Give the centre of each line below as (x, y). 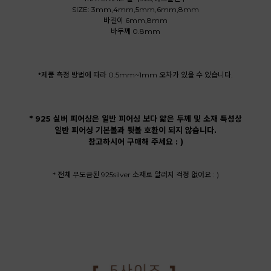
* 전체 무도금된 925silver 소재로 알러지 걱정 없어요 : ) (135, 175)
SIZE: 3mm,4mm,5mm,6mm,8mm (135, 10)
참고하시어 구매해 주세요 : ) (135, 142)
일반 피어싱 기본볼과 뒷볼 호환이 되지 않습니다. (135, 130)
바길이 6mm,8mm (135, 21)
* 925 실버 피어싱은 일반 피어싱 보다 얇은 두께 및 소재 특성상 (135, 119)
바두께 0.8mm (135, 31)
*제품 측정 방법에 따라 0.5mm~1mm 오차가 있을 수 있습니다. (135, 75)
